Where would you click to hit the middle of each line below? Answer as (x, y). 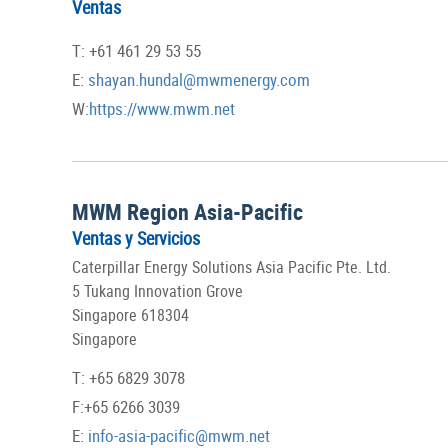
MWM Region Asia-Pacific (187, 212)
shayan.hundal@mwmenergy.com (197, 80)
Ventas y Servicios (136, 238)
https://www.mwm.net (162, 109)
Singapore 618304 (130, 315)
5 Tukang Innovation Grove (157, 291)
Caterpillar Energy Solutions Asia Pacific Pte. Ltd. (231, 267)
